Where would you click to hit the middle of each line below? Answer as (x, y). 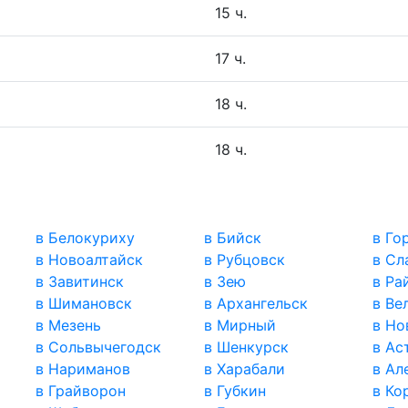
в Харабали (244, 369)
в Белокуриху (86, 238)
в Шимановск (84, 304)
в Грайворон (81, 391)
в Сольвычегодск (99, 347)
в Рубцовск (244, 260)
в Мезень (69, 326)
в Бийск (232, 238)
